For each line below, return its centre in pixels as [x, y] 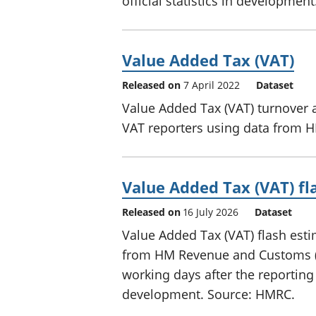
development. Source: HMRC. [208, 294]
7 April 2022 [212, 85]
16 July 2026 [211, 212]
